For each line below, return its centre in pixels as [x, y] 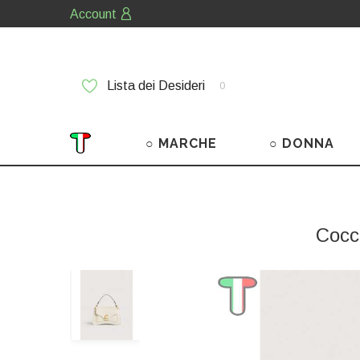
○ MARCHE [181, 143]
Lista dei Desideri [156, 86]
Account [93, 14]
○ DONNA [302, 143]
